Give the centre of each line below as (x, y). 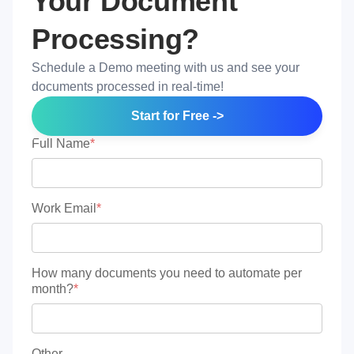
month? (53, 289)
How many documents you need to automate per (167, 273)
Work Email (64, 209)
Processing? (116, 40)
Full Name (61, 144)
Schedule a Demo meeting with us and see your (166, 68)
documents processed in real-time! (128, 87)
